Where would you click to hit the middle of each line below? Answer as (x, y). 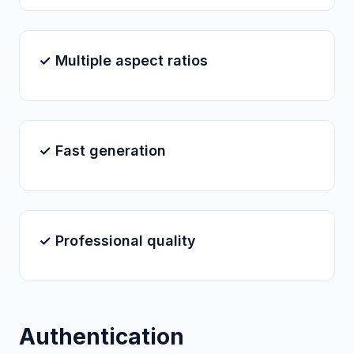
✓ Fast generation (102, 151)
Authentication (102, 337)
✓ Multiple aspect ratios (123, 60)
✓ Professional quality (117, 241)
